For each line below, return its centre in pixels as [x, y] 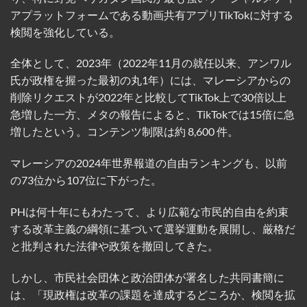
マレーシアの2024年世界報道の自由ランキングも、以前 [149, 163]
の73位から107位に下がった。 [86, 180]
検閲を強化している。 [65, 32]
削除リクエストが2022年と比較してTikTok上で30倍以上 [148, 97]
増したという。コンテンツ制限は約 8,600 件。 [124, 132]
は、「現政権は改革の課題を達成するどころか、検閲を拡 [153, 294]
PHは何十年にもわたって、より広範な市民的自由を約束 [149, 211]
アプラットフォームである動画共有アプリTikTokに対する [152, 14]
